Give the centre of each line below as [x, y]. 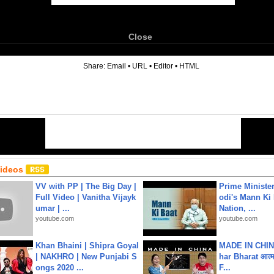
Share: [95, 66]
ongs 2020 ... [60, 268]
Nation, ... [237, 208]
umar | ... [53, 208]
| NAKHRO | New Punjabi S [86, 257]
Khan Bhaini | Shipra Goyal [87, 246]
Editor [163, 66]
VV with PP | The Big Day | [86, 186]
